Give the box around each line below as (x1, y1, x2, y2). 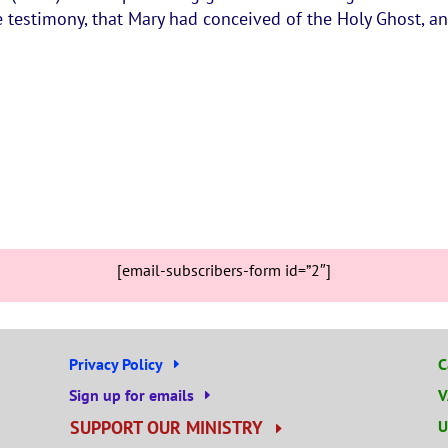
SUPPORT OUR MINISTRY (70, 416, 264, 440)
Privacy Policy (68, 354, 163, 375)
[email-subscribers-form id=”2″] (117, 260, 331, 281)
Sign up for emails (68, 385, 194, 406)
